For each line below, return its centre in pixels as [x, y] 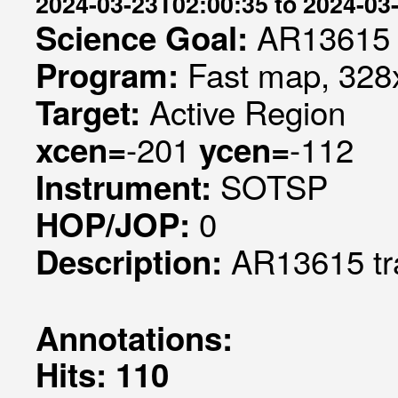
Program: [111, 75]
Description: [133, 261]
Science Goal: [146, 37]
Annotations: [134, 338]
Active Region [247, 111]
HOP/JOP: [117, 224]
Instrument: [128, 187]
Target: [92, 112]
